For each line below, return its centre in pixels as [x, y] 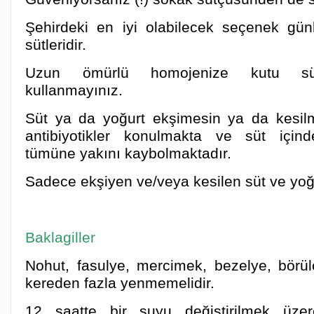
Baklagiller [60, 237]
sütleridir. [56, 45]
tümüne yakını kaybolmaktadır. [128, 153]
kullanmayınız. [74, 90]
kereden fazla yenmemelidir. [120, 283]
